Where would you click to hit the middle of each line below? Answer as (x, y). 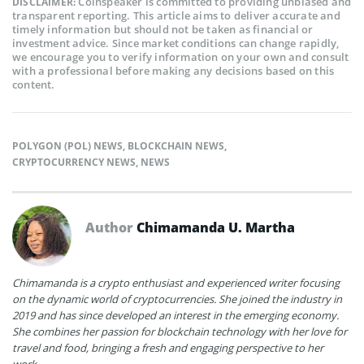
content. (34, 84)
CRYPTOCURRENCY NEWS (74, 162)
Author (111, 227)
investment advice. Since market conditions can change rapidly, (176, 43)
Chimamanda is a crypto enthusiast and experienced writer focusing (176, 282)
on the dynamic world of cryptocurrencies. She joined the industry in (177, 299)
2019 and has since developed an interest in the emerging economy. (175, 315)
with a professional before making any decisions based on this (173, 70)
